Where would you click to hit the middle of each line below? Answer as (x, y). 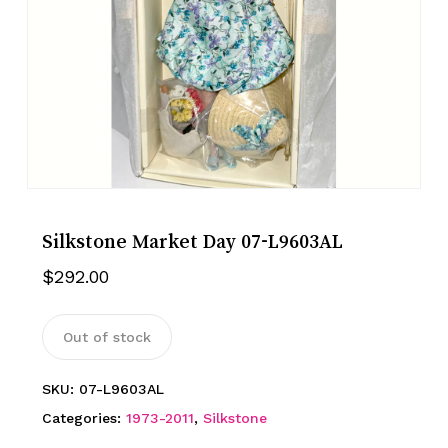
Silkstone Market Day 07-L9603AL (192, 241)
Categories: (83, 417)
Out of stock (106, 336)
